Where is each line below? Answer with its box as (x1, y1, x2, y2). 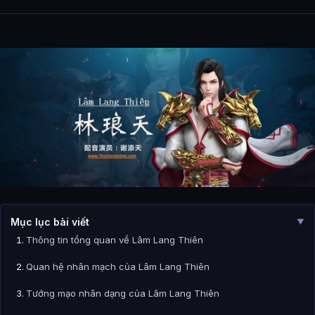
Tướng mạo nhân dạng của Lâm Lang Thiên (26, 288, 219, 300)
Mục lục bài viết (11, 216, 89, 229)
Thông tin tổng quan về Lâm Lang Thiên (26, 234, 203, 246)
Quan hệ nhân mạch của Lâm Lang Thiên (26, 261, 210, 273)
